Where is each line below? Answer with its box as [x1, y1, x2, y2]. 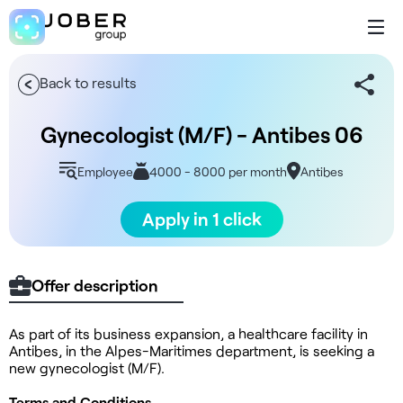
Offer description [31, 275, 158, 296]
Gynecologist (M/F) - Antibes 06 [40, 121, 363, 148]
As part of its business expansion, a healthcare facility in [9, 324, 368, 342]
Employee [76, 163, 133, 179]
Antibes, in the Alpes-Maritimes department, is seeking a [9, 341, 374, 359]
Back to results [40, 74, 137, 92]
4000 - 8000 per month [149, 163, 288, 179]
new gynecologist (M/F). [9, 358, 165, 376]
